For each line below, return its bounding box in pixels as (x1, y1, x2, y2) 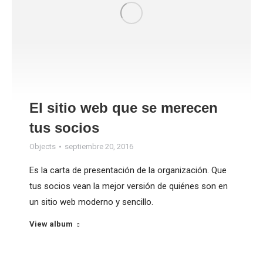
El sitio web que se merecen (29, 100, 218, 116)
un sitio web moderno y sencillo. (29, 197, 153, 208)
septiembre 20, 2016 (65, 142, 133, 151)
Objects (29, 142, 56, 151)
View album (29, 220, 73, 229)
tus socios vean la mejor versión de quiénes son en (29, 181, 228, 192)
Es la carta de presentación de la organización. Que (29, 165, 227, 176)
